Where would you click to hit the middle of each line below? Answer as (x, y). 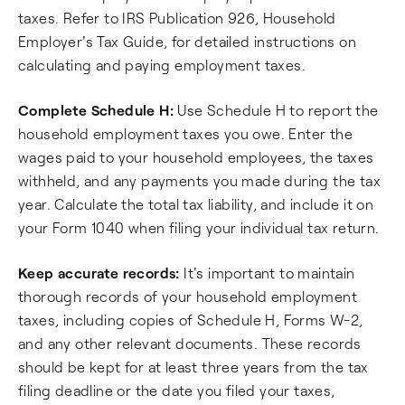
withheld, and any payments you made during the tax (199, 180)
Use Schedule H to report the (276, 109)
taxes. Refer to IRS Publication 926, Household (177, 17)
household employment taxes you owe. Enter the (185, 133)
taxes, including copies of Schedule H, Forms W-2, (191, 319)
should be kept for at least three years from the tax (193, 366)
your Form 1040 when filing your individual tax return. (199, 227)
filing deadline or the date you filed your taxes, (177, 390)
